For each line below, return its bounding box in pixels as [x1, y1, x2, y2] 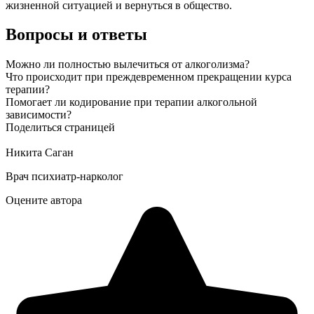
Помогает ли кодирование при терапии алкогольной [6, 96, 257, 109]
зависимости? [6, 109, 71, 121]
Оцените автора [6, 194, 82, 207]
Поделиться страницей [6, 121, 115, 134]
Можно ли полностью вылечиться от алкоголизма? [6, 58, 250, 71]
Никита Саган [6, 146, 74, 159]
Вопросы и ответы [6, 25, 147, 44]
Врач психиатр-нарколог [6, 170, 123, 183]
